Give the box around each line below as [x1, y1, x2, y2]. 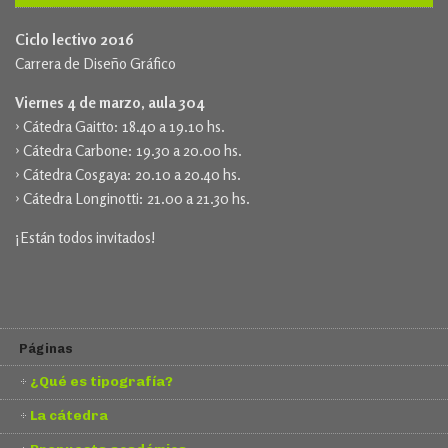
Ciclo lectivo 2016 [15, 30, 134, 50]
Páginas [19, 340, 73, 356]
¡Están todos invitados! [15, 228, 156, 248]
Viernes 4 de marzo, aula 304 [15, 93, 205, 113]
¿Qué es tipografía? [30, 373, 173, 390]
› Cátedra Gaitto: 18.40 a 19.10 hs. [15, 117, 225, 137]
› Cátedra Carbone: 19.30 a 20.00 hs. [15, 141, 242, 161]
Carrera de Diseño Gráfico [15, 54, 176, 74]
